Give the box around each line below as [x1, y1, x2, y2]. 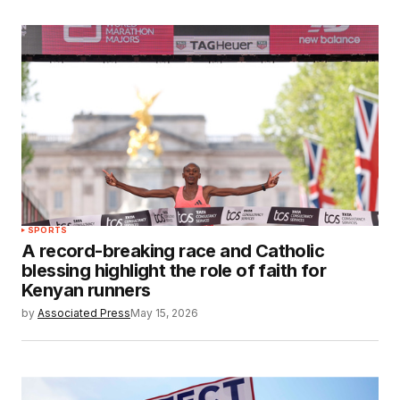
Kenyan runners [21, 279, 151, 301]
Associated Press [37, 305, 130, 320]
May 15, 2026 [130, 305, 198, 320]
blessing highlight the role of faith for [21, 259, 326, 281]
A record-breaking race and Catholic [21, 239, 324, 262]
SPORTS [28, 224, 68, 235]
